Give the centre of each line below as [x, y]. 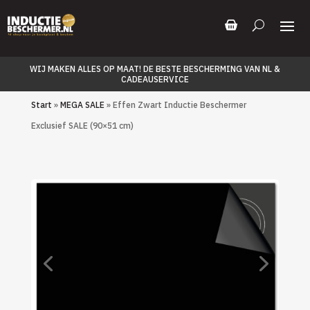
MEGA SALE [82, 105]
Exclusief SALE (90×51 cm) [82, 126]
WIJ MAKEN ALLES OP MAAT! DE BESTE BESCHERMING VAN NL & [155, 69]
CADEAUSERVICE [155, 80]
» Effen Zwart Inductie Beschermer [175, 105]
